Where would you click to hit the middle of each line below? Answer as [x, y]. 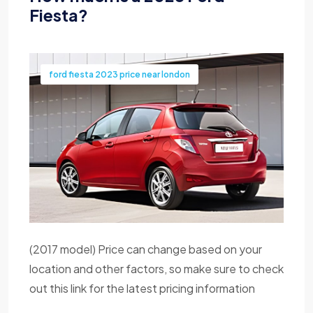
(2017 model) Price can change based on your [146, 249]
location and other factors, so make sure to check [156, 268]
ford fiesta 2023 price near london [119, 75]
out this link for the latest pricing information [142, 288]
